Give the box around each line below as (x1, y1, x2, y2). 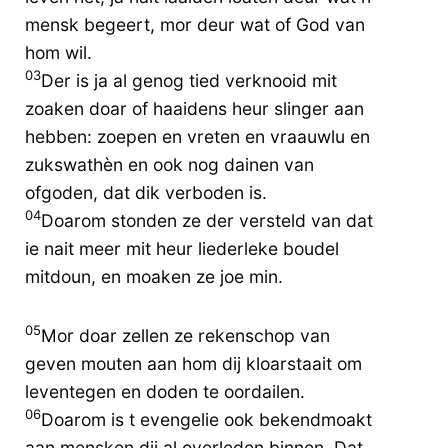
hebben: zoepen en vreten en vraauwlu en (25, 126, 370, 147)
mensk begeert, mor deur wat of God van (25, 14, 365, 35)
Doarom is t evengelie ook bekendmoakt (41, 408, 372, 430)
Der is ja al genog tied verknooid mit (41, 70, 337, 91)
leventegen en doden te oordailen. (25, 380, 305, 402)
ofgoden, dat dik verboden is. (25, 182, 267, 203)
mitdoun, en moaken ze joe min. (25, 266, 283, 287)
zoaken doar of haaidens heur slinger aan (25, 98, 364, 119)
